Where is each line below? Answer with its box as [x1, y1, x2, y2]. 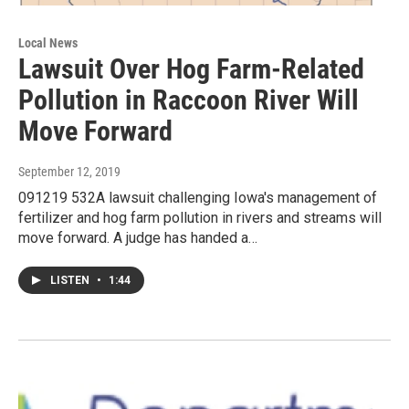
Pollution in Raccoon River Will [18, 84, 359, 117]
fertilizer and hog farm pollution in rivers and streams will [18, 209, 382, 227]
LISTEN [50, 274, 92, 288]
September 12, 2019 [18, 164, 121, 180]
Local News [18, 36, 78, 51]
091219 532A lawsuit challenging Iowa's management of [18, 189, 377, 207]
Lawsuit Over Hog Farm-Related [18, 53, 364, 86]
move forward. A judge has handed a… [18, 229, 257, 247]
